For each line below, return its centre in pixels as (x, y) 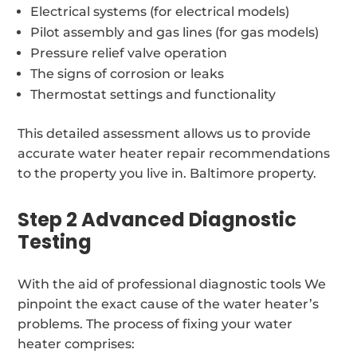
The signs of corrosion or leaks (127, 73)
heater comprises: (76, 343)
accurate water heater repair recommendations (174, 153)
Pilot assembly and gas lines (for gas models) (175, 32)
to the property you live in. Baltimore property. (167, 173)
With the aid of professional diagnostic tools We (172, 284)
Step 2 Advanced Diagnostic (157, 219)
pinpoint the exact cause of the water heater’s (169, 304)
